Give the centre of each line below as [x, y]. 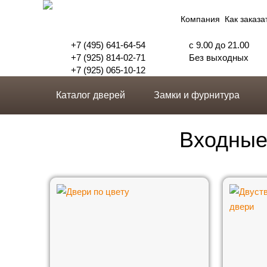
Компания [200, 19]
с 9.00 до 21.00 [219, 45]
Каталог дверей [91, 95]
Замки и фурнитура [197, 95]
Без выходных [219, 58]
